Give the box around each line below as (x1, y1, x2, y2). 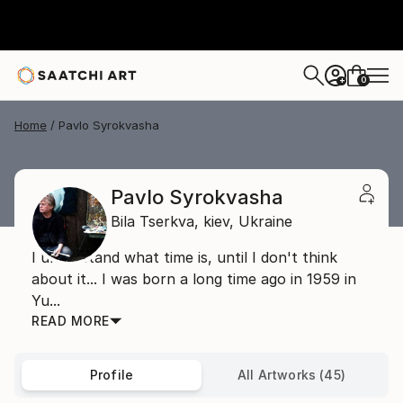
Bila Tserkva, (111, 212, 199, 230)
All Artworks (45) (237, 367, 345, 382)
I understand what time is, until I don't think (31, 248, 337, 266)
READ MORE (31, 313, 110, 328)
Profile (89, 367, 134, 382)
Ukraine (238, 212, 292, 230)
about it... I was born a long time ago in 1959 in (31, 270, 356, 288)
